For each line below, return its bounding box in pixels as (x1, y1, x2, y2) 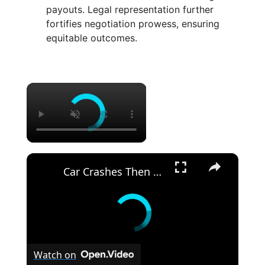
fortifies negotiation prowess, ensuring (46, 18, 219, 30)
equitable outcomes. (46, 32, 137, 44)
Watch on (33, 248, 76, 261)
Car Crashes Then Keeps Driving (153, 164, 161, 179)
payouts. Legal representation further (46, 4, 214, 16)
